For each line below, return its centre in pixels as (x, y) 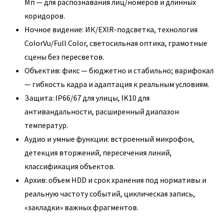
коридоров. (45, 15)
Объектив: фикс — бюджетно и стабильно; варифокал (119, 70)
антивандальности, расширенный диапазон (102, 111)
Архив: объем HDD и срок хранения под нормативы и (115, 180)
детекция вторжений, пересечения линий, (98, 152)
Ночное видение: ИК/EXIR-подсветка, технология (111, 29)
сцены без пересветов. (64, 56)
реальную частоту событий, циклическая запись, (110, 193)
